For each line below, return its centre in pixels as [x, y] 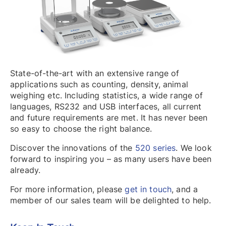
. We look [194, 148]
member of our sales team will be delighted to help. [111, 200]
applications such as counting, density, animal [99, 84]
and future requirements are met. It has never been [109, 117]
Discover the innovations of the [73, 148]
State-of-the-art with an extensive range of [95, 73]
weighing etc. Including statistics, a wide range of [107, 95]
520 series [155, 148]
